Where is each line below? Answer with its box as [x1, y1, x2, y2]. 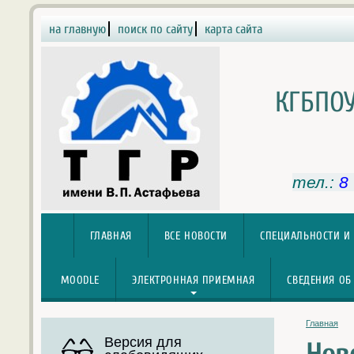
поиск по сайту [118, 21, 193, 36]
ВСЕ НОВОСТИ [164, 229, 228, 243]
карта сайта [205, 21, 262, 36]
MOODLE [60, 273, 100, 287]
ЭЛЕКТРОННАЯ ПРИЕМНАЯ [131, 273, 255, 287]
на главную [49, 21, 106, 36]
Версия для [104, 333, 182, 350]
